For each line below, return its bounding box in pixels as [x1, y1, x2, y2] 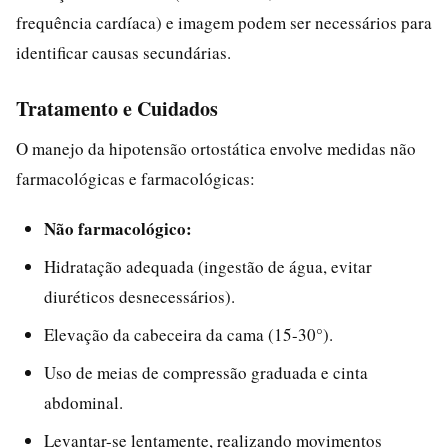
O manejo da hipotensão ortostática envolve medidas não [16, 136, 416, 160]
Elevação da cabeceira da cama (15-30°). [44, 322, 333, 346]
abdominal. [44, 390, 123, 414]
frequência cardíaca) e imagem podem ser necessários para [16, 10, 432, 34]
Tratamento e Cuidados [16, 93, 218, 123]
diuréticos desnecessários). [44, 284, 235, 308]
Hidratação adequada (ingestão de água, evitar [44, 254, 372, 278]
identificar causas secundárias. [16, 40, 231, 64]
